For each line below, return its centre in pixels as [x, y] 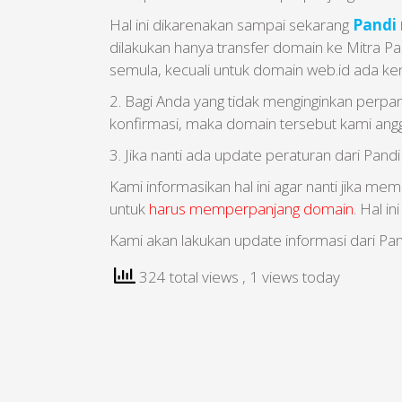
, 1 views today [291, 276]
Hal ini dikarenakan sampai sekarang [231, 25]
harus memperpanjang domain [251, 209]
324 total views [189, 276]
